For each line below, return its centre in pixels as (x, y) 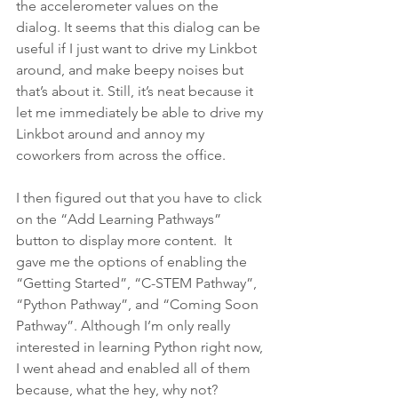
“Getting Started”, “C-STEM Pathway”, (138, 283)
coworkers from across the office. (121, 155)
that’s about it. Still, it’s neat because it (136, 91)
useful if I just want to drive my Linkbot (138, 48)
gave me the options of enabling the (133, 261)
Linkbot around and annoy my (112, 133)
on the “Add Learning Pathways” (120, 219)
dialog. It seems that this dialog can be (140, 27)
